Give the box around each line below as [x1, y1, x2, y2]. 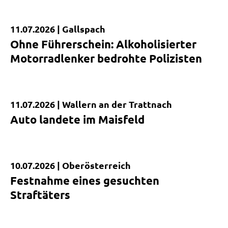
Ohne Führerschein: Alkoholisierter [10, 37, 196, 51]
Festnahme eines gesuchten [10, 174, 159, 188]
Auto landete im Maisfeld [10, 112, 145, 127]
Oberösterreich [62, 159, 131, 172]
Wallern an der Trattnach [62, 98, 172, 110]
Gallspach [62, 23, 105, 35]
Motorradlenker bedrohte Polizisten [10, 51, 202, 66]
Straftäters [10, 188, 70, 202]
